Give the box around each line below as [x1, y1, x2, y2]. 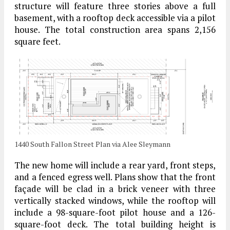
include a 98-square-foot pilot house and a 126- [14, 206, 216, 219]
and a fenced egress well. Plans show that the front [14, 171, 216, 183]
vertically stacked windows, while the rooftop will [14, 195, 216, 207]
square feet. [14, 35, 61, 48]
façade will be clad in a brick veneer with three [14, 183, 216, 195]
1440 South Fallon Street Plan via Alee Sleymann [14, 139, 170, 149]
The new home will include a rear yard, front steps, [14, 159, 216, 171]
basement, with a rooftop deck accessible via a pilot [14, 12, 216, 24]
